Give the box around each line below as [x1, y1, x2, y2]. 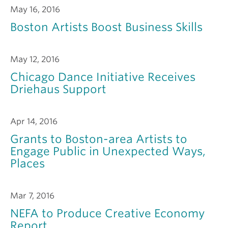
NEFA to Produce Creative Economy [10, 207, 205, 220]
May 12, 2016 [10, 54, 60, 64]
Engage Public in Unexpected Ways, [10, 145, 206, 158]
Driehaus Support [10, 82, 106, 96]
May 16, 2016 [10, 5, 60, 14]
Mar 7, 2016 [10, 191, 54, 201]
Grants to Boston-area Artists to [10, 132, 187, 146]
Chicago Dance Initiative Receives [10, 70, 195, 83]
